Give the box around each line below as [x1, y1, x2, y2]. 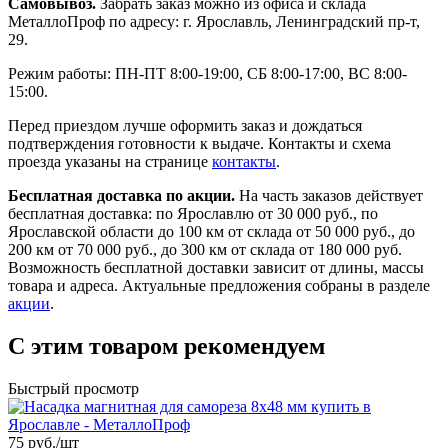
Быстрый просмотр [8, 379, 139, 397]
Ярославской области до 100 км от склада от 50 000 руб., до [8, 223, 415, 241]
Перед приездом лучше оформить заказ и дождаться [8, 117, 362, 135]
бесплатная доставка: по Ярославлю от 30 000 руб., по [8, 205, 378, 223]
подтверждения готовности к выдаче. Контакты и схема [8, 135, 391, 153]
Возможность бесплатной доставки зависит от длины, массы [8, 259, 424, 277]
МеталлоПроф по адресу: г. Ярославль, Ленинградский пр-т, [8, 13, 420, 31]
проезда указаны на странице [8, 153, 212, 171]
